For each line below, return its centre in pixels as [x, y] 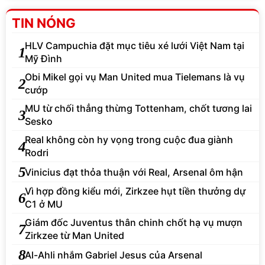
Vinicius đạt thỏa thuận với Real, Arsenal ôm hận [134, 172]
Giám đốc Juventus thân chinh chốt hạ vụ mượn [134, 223]
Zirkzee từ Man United [75, 236]
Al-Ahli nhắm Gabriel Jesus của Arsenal [114, 255]
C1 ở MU [44, 204]
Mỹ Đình [43, 59]
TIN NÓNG [44, 23]
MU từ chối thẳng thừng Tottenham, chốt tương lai [138, 109]
